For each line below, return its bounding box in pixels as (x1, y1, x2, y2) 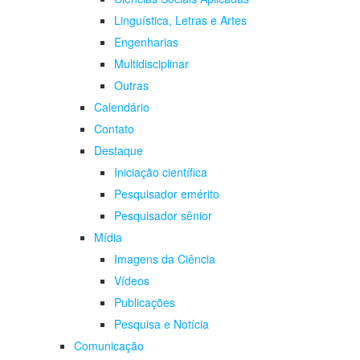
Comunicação (74, 337, 144, 354)
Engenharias (114, 34, 178, 51)
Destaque (94, 142, 143, 159)
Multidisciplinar (114, 55, 189, 72)
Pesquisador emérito (114, 186, 219, 202)
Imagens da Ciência (114, 251, 215, 268)
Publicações (114, 294, 175, 311)
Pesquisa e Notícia (114, 316, 209, 333)
